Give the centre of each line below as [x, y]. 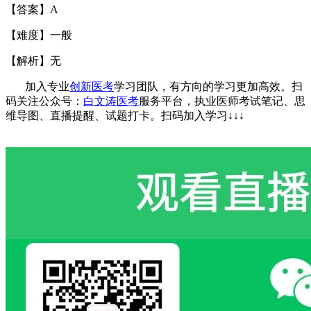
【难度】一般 [39, 35]
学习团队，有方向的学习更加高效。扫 [208, 86]
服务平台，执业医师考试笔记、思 [222, 101]
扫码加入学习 [194, 115]
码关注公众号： [44, 101]
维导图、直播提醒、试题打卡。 [83, 115]
